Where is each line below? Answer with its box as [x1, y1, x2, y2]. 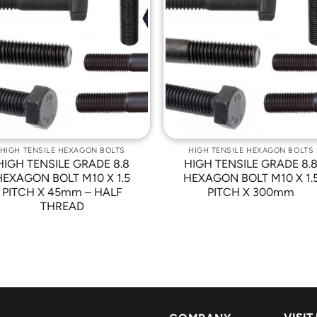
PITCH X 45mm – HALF [2, 185, 123, 200]
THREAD [40, 200, 85, 214]
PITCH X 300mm [207, 185, 295, 200]
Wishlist [97, 39, 137, 53]
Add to [100, 22, 134, 36]
